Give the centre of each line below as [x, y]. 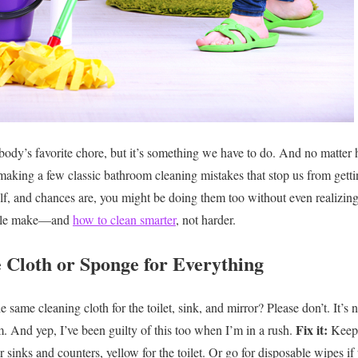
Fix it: [313, 329]
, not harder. [206, 219]
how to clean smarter [124, 219]
